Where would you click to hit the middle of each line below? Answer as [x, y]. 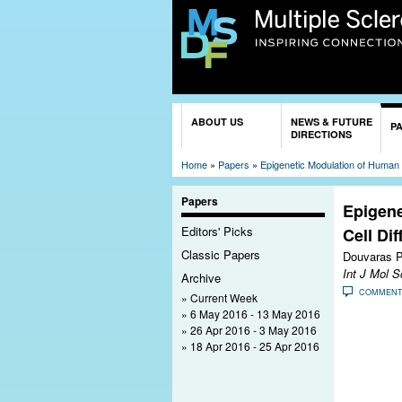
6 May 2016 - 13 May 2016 [255, 313]
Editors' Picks [217, 232]
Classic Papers [221, 254]
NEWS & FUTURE [332, 121]
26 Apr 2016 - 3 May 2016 [253, 329]
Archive [201, 277]
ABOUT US [217, 121]
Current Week [224, 297]
